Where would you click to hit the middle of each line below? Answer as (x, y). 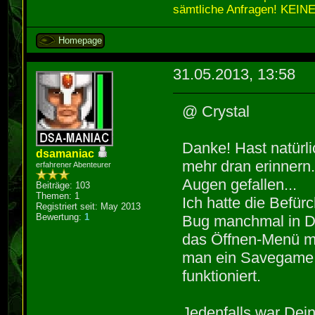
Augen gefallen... (240, 185)
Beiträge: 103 (63, 186)
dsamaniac (65, 154)
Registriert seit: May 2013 (89, 207)
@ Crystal (216, 112)
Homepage (81, 41)
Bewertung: (60, 217)
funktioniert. (222, 276)
